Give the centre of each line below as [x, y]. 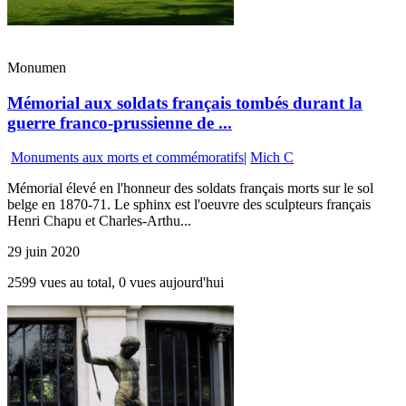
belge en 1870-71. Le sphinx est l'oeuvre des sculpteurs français [189, 205]
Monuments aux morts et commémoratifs [127, 158]
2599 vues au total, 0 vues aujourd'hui [116, 283]
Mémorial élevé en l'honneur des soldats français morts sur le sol [190, 188]
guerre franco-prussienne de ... [120, 122]
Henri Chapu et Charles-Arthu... [99, 221]
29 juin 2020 [43, 252]
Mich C [272, 158]
